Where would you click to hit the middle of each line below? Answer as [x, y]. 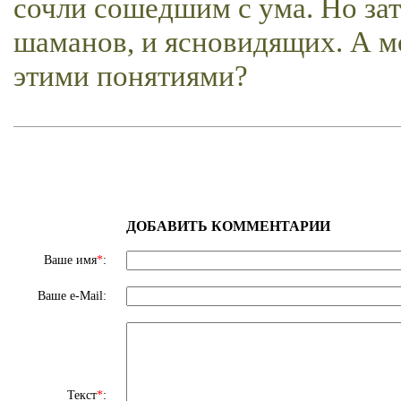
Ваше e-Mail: [74, 295]
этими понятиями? [131, 75]
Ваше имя [70, 260]
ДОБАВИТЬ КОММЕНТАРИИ [228, 226]
